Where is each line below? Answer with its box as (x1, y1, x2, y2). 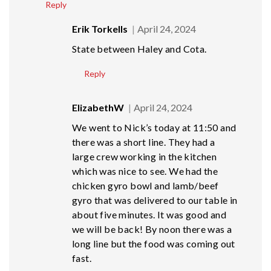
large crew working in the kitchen (72, 151, 217, 163)
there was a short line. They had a (72, 136, 215, 148)
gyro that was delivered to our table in (72, 194, 238, 206)
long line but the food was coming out (72, 238, 235, 250)
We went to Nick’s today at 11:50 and (72, 122, 237, 134)
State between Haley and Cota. (72, 43, 207, 55)
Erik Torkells (72, 23, 128, 35)
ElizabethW (72, 102, 124, 114)
